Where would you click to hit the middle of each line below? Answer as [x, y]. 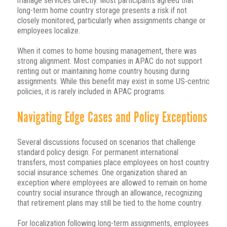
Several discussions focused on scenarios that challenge [106, 142]
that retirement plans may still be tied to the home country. [110, 203]
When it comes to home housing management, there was [107, 51]
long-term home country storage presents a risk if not [102, 11]
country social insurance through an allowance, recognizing [109, 193]
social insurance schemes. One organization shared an [102, 173]
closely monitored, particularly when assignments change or [111, 21]
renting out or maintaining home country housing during [103, 71]
